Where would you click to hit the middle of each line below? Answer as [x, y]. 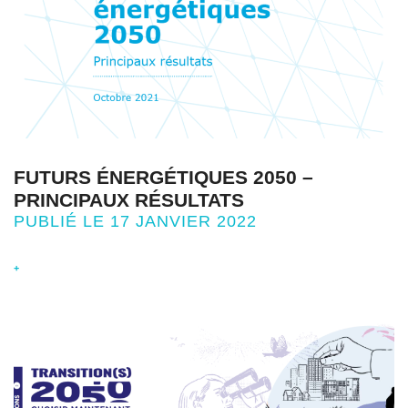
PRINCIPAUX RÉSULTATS [129, 200]
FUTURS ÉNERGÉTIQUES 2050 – [163, 177]
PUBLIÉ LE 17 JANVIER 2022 [135, 221]
